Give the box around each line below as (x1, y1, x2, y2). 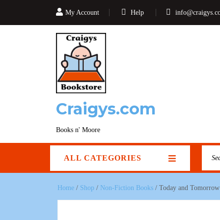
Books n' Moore (56, 126, 100, 134)
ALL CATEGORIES (64, 154, 141, 162)
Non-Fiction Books (100, 184, 153, 192)
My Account (65, 9, 99, 16)
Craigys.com (56, 99, 156, 118)
